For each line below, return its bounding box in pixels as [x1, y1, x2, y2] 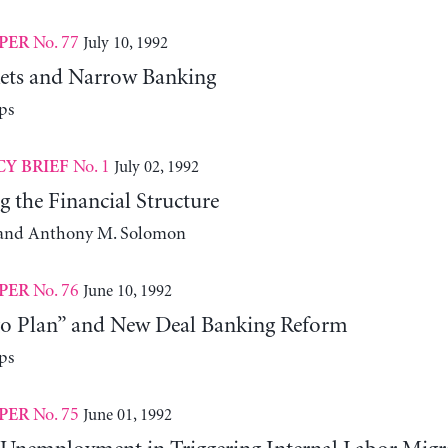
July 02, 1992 [113, 157, 199, 176]
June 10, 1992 [82, 281, 172, 300]
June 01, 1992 [82, 405, 172, 424]
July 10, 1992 [82, 33, 168, 52]
